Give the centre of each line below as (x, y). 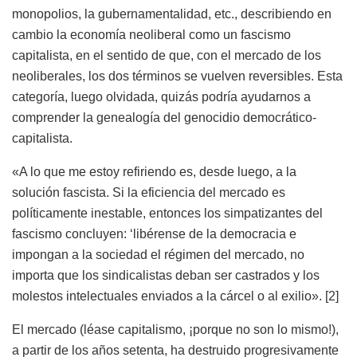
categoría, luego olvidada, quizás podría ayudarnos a (161, 96)
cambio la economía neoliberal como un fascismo (151, 34)
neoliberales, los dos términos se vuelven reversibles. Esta (177, 76)
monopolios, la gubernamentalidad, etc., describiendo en (172, 14)
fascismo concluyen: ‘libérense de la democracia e (154, 233)
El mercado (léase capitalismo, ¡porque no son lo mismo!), (175, 329)
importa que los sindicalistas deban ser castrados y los (166, 275)
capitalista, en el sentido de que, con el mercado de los (167, 55)
